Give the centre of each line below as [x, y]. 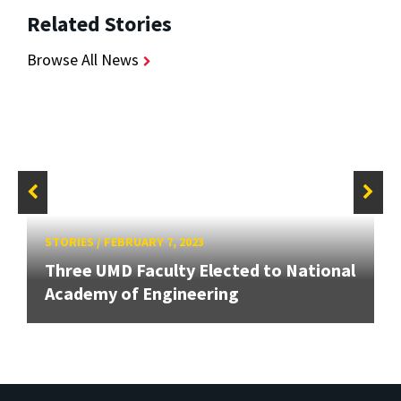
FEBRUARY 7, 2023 [154, 242]
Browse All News [83, 60]
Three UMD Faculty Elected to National [200, 270]
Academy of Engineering [142, 294]
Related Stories [99, 24]
